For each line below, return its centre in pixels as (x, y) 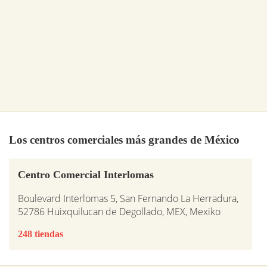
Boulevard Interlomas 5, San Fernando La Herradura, (128, 199)
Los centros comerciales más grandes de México (124, 139)
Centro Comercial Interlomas (86, 175)
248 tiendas (41, 234)
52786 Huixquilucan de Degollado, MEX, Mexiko (119, 212)
